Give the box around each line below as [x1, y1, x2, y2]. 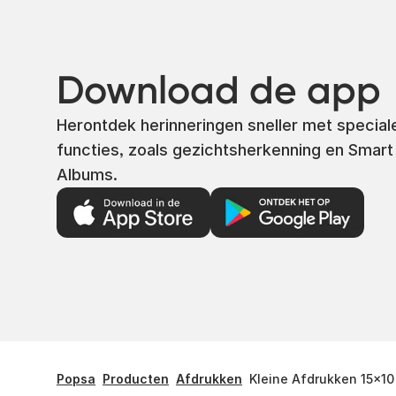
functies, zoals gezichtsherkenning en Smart [57, 141, 393, 159]
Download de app [57, 67, 381, 113]
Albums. [57, 165, 118, 184]
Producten [103, 371, 169, 386]
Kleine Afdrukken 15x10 [249, 371, 394, 386]
